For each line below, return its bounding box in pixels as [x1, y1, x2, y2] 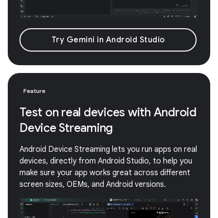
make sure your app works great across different [19, 167, 190, 178]
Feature [23, 87, 45, 94]
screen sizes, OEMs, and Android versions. [19, 179, 166, 189]
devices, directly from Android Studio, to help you [19, 156, 192, 166]
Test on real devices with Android [19, 105, 197, 120]
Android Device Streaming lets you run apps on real [19, 144, 197, 154]
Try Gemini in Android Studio [51, 35, 165, 45]
